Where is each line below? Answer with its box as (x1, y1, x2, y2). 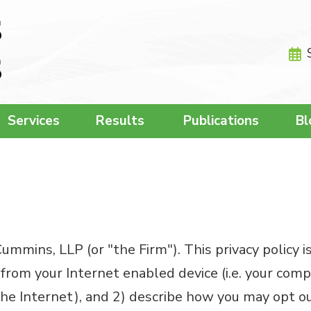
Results (96, 112, 144, 130)
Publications (183, 112, 259, 130)
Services (8, 112, 60, 130)
